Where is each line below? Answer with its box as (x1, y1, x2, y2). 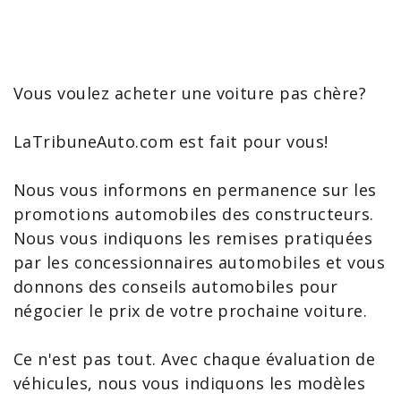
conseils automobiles (121, 276, 294, 297)
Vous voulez (13, 82, 115, 104)
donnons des (13, 276, 122, 297)
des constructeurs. (217, 203, 374, 225)
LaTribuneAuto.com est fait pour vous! (13, 131, 328, 152)
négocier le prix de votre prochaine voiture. (13, 300, 368, 321)
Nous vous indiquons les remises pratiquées (13, 227, 373, 249)
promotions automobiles (13, 203, 218, 225)
